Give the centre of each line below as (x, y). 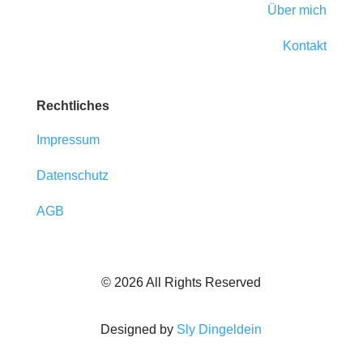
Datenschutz (72, 175)
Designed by (139, 329)
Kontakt (305, 46)
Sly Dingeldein (220, 329)
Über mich (297, 11)
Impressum (68, 139)
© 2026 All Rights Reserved (181, 282)
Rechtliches (73, 106)
